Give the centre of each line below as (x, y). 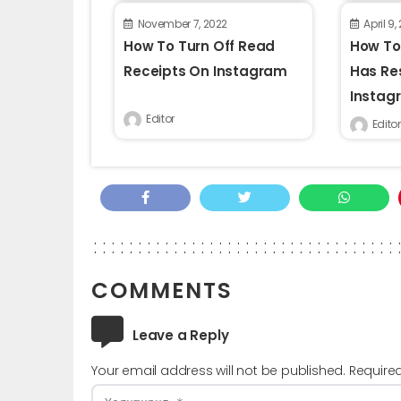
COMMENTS (162, 290)
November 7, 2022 (183, 23)
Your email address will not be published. (219, 370)
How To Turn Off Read (200, 46)
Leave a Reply (181, 335)
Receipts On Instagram (206, 71)
